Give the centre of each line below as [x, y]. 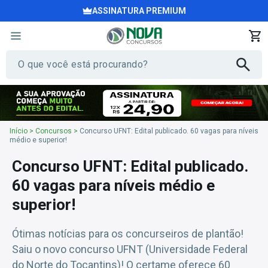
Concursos [54, 131]
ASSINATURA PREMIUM [139, 11]
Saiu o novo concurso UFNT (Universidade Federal [130, 249]
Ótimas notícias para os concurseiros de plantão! [128, 234]
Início [19, 131]
